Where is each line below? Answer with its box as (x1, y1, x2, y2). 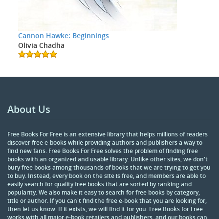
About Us (7, 103, 50, 116)
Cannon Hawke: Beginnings (18, 31, 109, 41)
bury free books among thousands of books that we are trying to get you (7, 163, 211, 172)
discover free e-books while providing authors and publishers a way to (7, 138, 202, 147)
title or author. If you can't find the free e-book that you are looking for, (7, 197, 207, 205)
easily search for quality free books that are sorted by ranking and (7, 180, 192, 189)
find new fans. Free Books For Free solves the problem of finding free (7, 147, 198, 155)
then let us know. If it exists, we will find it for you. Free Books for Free (7, 205, 203, 214)
